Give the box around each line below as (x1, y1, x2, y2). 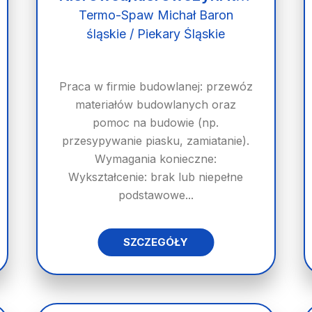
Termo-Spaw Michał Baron (78, 8, 233, 22)
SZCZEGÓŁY (123, 235, 189, 249)
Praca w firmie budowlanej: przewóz (58, 79, 253, 93)
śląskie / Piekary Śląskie (86, 26, 226, 41)
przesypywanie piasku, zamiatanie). (62, 134, 250, 148)
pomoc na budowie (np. (93, 116, 219, 130)
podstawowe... (118, 188, 194, 202)
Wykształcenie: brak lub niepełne (68, 170, 244, 184)
